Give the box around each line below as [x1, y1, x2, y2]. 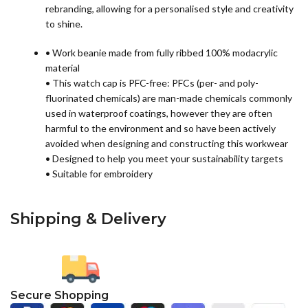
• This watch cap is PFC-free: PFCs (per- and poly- [45, 77, 258, 89]
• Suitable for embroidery [45, 168, 153, 180]
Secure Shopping [10, 289, 111, 302]
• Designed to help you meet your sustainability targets [45, 153, 283, 165]
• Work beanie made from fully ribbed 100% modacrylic [45, 47, 278, 59]
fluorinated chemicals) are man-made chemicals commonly [45, 92, 292, 104]
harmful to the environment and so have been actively [45, 122, 276, 135]
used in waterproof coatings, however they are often [45, 107, 272, 120]
